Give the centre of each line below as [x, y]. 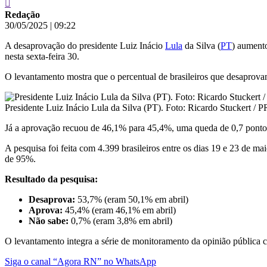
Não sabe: [49, 221]
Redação [22, 14]
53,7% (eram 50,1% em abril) [132, 199]
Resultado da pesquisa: [51, 179]
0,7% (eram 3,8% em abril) [120, 221]
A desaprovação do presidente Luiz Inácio [85, 45]
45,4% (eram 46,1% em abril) [119, 210]
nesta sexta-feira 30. [42, 56]
